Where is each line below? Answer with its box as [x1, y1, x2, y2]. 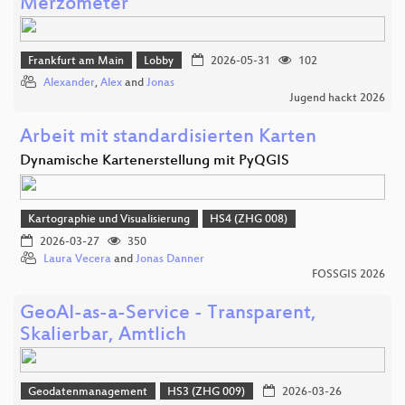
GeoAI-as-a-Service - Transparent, [20, 302, 316, 325]
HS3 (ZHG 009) [167, 385, 246, 399]
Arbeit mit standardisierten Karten [20, 127, 316, 150]
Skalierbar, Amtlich [20, 324, 186, 347]
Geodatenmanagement [28, 385, 148, 399]
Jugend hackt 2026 [289, 92, 385, 106]
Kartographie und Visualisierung [28, 213, 191, 227]
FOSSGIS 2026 [312, 268, 385, 281]
